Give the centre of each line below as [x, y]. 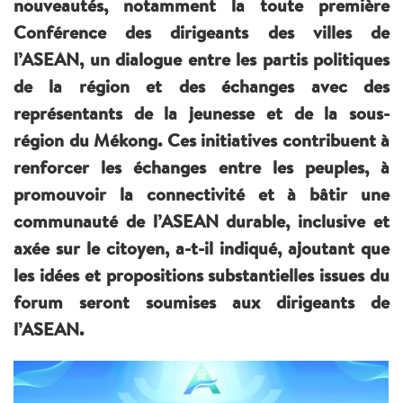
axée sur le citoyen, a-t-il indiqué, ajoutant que [201, 247]
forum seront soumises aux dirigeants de [201, 301]
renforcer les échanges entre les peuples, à [201, 166]
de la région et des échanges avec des [201, 85]
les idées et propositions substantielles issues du [201, 274]
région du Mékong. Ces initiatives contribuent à [201, 139]
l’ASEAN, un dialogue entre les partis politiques [201, 58]
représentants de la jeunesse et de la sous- [201, 112]
